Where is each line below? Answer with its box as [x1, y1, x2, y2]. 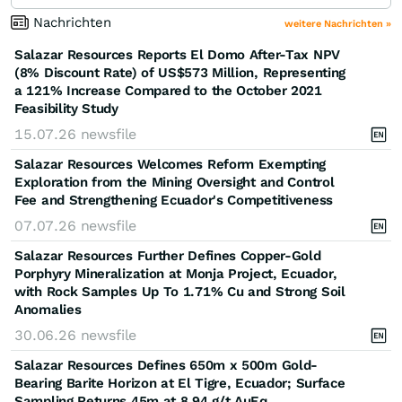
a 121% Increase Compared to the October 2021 [14, 82, 322, 99]
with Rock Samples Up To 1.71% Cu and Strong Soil [14, 283, 345, 300]
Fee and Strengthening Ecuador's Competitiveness [14, 191, 333, 208]
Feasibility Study [14, 100, 118, 117]
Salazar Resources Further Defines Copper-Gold [14, 247, 321, 264]
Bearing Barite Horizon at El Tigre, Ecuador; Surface [14, 374, 345, 391]
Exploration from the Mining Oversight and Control [14, 173, 335, 190]
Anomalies [14, 301, 82, 318]
